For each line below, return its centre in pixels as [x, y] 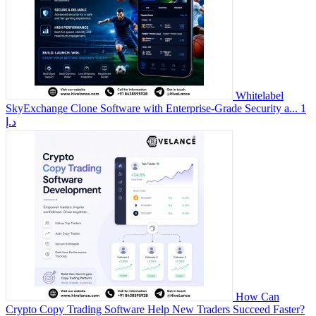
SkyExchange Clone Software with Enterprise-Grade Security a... [152, 108]
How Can [257, 296]
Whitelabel [260, 95]
